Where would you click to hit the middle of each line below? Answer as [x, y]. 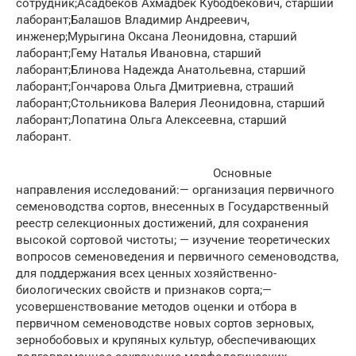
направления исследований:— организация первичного [175, 190]
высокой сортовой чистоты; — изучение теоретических [173, 240]
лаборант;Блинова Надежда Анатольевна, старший [161, 70]
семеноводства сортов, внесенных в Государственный [172, 206]
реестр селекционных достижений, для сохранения [162, 223]
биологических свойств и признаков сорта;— [144, 290]
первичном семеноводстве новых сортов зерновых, [165, 323]
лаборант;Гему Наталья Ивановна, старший [139, 53]
